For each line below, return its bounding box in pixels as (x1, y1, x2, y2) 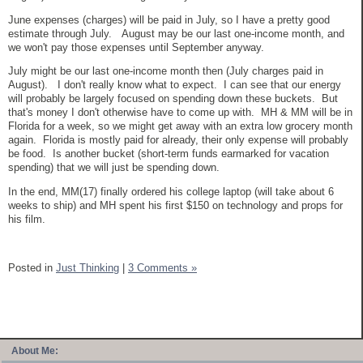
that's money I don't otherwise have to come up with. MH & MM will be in (8, 106, 352, 119)
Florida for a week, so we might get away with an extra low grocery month (8, 120, 352, 133)
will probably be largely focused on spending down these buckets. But (8, 92, 338, 105)
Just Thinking (56, 261, 119, 274)
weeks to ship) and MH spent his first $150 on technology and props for (8, 199, 343, 212)
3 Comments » (128, 261, 197, 274)
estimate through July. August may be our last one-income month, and (8, 27, 344, 40)
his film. (8, 213, 49, 226)
